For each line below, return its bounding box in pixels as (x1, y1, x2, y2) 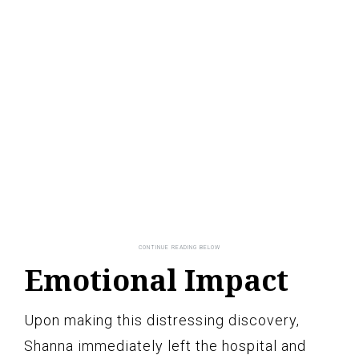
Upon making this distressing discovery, (24, 312, 300, 329)
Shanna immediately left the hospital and (24, 337, 306, 355)
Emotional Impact (24, 260, 288, 301)
